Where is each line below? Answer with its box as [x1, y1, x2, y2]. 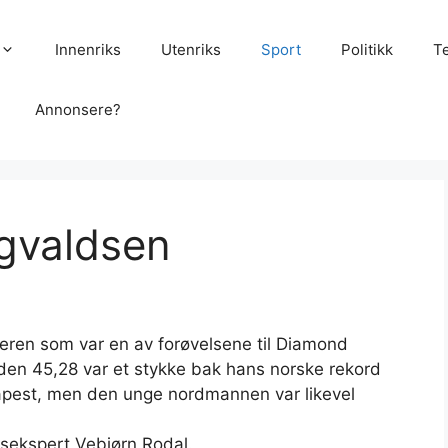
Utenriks [160, 40, 221, 59]
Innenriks [54, 40, 121, 59]
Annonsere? [34, 100, 121, 119]
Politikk [340, 40, 393, 59]
